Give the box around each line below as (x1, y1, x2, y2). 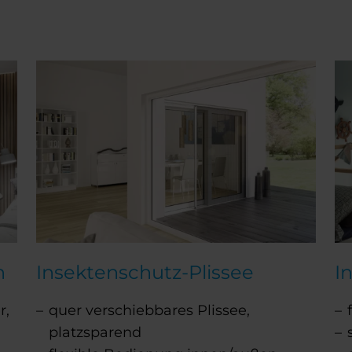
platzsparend (49, 323, 141, 341)
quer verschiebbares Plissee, (49, 301, 250, 319)
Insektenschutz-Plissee (36, 260, 254, 284)
